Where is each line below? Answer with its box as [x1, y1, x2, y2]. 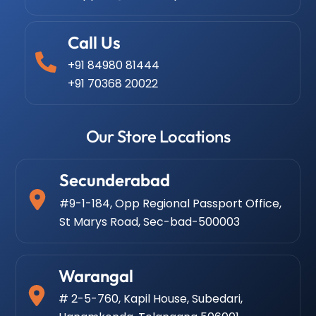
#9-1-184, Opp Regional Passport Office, [59, 195, 282, 212]
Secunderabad [59, 169, 171, 191]
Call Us [68, 32, 121, 54]
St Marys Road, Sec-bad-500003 [59, 213, 241, 230]
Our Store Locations [85, 126, 231, 147]
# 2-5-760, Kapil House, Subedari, [59, 290, 243, 307]
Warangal [59, 265, 134, 286]
